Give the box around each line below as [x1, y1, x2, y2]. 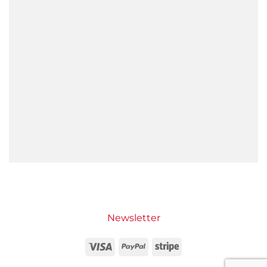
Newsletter [107, 212, 160, 224]
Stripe [178, 240, 203, 251]
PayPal [145, 240, 173, 251]
